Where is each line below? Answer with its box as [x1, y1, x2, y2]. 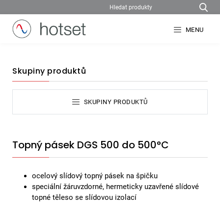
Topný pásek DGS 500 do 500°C [12, 137, 169, 152]
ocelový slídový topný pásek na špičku [32, 171, 158, 180]
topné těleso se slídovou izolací [32, 192, 137, 202]
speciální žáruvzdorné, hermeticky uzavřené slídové [32, 182, 199, 191]
